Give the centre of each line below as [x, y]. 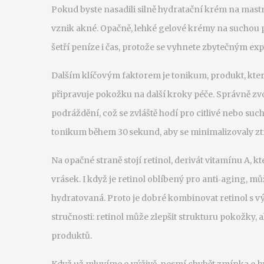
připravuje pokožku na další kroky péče [132, 94]
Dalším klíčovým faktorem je [111, 75]
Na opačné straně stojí [97, 160]
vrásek [65, 179]
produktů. [72, 236]
